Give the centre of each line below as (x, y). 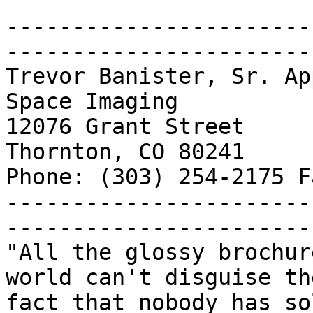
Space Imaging (92, 102)
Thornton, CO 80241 (125, 152)
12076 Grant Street (125, 127)
